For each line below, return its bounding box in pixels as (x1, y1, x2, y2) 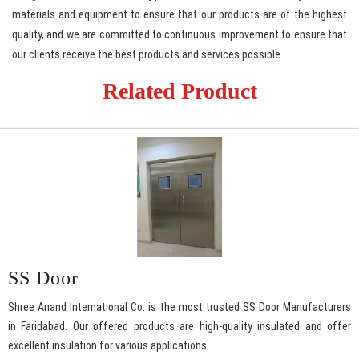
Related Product (102, 79, 257, 104)
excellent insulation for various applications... (8, 339, 214, 353)
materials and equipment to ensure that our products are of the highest (12, 8, 347, 22)
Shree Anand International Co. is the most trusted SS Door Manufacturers (8, 301, 351, 314)
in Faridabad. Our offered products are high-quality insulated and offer (8, 320, 351, 333)
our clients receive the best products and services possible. (12, 48, 283, 62)
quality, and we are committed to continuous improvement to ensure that (12, 28, 347, 42)
